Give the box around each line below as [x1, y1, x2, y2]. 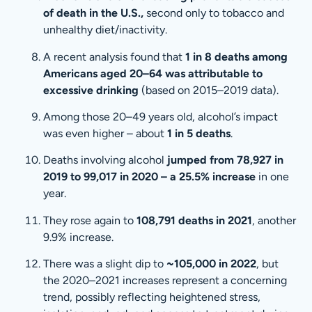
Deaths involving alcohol [43, 153, 168, 167]
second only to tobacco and [143, 6, 285, 20]
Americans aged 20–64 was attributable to [43, 66, 263, 80]
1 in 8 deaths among [185, 49, 288, 63]
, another [252, 213, 297, 227]
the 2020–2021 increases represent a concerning [43, 274, 288, 288]
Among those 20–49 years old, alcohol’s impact [43, 109, 279, 123]
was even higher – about [43, 126, 168, 140]
